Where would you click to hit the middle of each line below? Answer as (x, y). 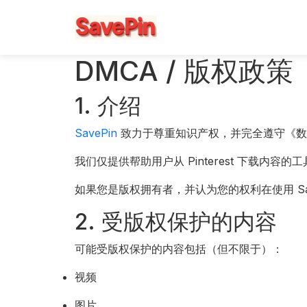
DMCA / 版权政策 (184, 71)
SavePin (96, 133)
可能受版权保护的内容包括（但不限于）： (179, 249)
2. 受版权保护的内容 (176, 222)
